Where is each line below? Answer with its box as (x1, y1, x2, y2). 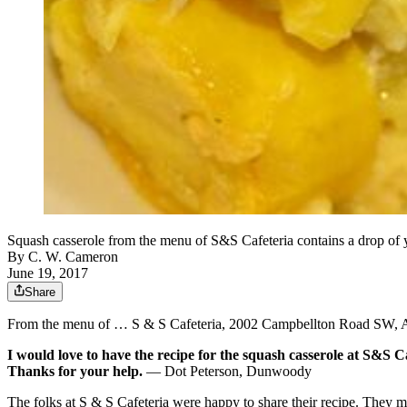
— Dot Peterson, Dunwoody (143, 363, 312, 380)
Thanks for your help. (7, 363, 143, 380)
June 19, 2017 (7, 265, 88, 282)
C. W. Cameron (28, 249, 118, 265)
